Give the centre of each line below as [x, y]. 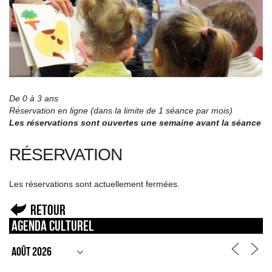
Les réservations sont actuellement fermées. [94, 184]
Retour [48, 209]
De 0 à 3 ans [34, 98]
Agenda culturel [53, 225]
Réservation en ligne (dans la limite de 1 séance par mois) [121, 110]
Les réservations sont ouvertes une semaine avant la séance [135, 122]
